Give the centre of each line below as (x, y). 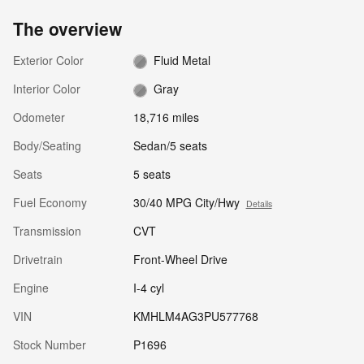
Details (259, 204)
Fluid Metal (182, 60)
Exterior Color (48, 60)
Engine (31, 288)
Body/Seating (47, 146)
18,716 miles (166, 117)
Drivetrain (38, 260)
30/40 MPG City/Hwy (186, 203)
